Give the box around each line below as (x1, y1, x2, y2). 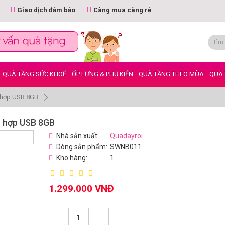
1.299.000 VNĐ (48, 183, 114, 194)
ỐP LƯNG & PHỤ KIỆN (72, 70, 133, 78)
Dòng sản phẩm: (56, 143, 107, 151)
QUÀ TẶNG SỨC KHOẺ (3, 70, 66, 78)
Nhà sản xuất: (56, 132, 99, 140)
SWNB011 (108, 143, 142, 151)
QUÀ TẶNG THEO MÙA (139, 70, 204, 78)
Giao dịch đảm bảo (17, 6, 75, 14)
